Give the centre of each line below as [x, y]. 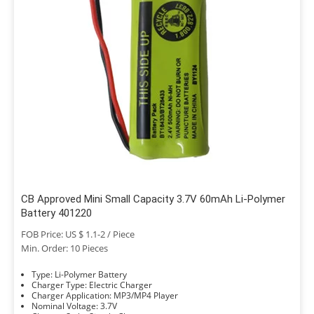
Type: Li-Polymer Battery [91, 274]
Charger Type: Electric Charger [121, 285]
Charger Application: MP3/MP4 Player [146, 295]
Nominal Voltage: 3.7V [109, 306]
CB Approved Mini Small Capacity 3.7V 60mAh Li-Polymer [153, 199]
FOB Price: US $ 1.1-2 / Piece [78, 234]
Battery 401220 [56, 213]
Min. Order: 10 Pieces [64, 248]
